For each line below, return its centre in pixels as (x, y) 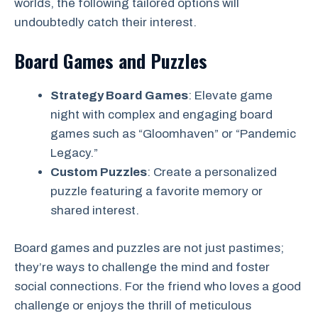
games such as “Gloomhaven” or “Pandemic (173, 134)
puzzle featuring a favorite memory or (157, 192)
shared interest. (95, 211)
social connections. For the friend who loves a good (158, 286)
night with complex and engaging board (161, 115)
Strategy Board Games (119, 96)
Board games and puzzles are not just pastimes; (149, 248)
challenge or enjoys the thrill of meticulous (133, 305)
